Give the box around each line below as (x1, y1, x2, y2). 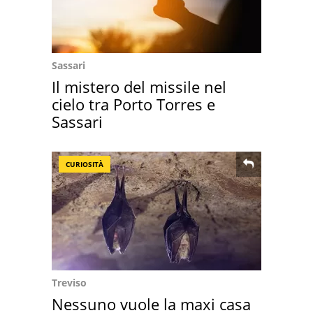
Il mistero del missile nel (52, 76, 226, 97)
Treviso (52, 276, 87, 289)
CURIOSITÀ (66, 159, 103, 169)
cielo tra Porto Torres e (52, 94, 215, 115)
